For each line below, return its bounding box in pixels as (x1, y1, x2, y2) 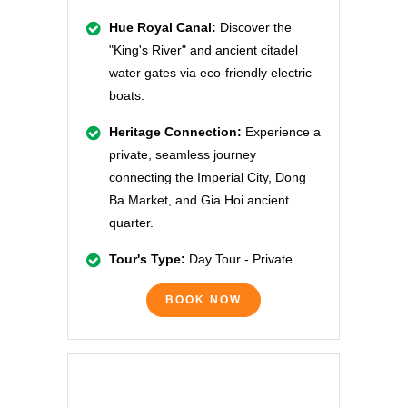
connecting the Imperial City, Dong (109, 169, 306, 184)
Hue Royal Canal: (109, 19, 216, 35)
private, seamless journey (109, 146, 256, 162)
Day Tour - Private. (185, 251, 296, 266)
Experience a (242, 124, 321, 139)
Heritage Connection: (109, 124, 242, 139)
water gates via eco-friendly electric (109, 65, 312, 80)
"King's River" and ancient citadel (109, 42, 298, 57)
